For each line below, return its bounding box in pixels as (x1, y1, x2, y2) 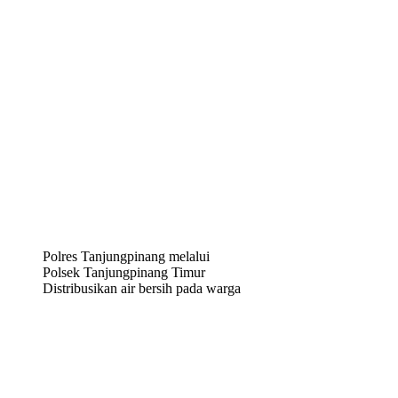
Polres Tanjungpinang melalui (43, 249, 210, 265)
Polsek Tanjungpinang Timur (43, 265, 205, 281)
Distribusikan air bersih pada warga (43, 281, 241, 297)
